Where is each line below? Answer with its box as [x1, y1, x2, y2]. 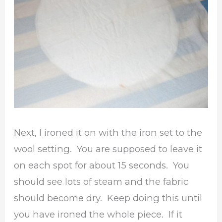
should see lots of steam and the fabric [14, 176, 189, 188]
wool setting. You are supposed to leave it [14, 143, 203, 155]
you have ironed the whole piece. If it [14, 209, 183, 221]
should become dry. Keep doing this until [14, 192, 203, 204]
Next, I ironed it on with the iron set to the [14, 127, 203, 139]
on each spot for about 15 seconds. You [14, 160, 190, 171]
